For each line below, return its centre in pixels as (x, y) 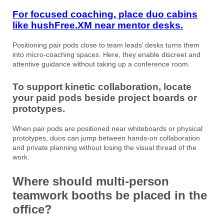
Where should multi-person (91, 181)
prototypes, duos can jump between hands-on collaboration (106, 138)
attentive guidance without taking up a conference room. (101, 64)
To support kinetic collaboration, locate (102, 87)
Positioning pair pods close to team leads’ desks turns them (106, 45)
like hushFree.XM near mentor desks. (98, 25)
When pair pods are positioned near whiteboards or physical (107, 128)
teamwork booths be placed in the (110, 195)
